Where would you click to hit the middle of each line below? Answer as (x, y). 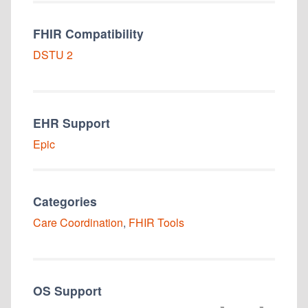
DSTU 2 (53, 54)
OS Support (67, 290)
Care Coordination (78, 222)
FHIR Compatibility (88, 33)
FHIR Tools (156, 222)
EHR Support (71, 122)
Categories (65, 201)
